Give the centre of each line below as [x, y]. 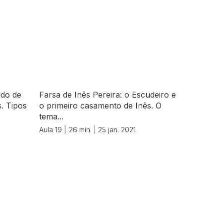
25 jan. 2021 [117, 130]
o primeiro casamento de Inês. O [100, 106]
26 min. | [83, 130]
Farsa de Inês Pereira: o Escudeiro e [108, 95]
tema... [51, 117]
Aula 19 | [53, 130]
